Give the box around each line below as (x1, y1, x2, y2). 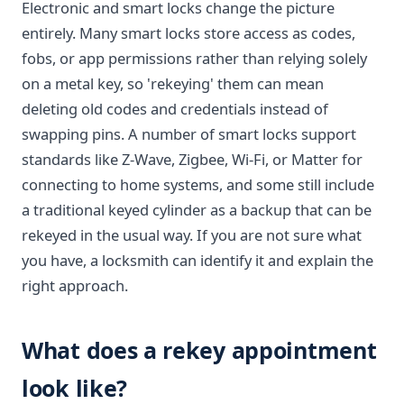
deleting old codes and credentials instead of (22, 98, 328, 119)
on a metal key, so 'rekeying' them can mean (22, 73, 324, 94)
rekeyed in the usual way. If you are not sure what (22, 225, 362, 245)
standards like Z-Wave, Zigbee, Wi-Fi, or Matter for (22, 149, 363, 170)
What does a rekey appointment (22, 335, 377, 365)
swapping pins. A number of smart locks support (22, 124, 356, 144)
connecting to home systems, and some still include (22, 174, 374, 195)
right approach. (22, 275, 128, 296)
